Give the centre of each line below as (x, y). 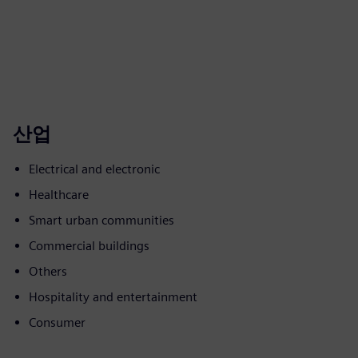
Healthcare (59, 195)
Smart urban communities (101, 220)
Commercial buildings (89, 246)
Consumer (57, 322)
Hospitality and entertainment (113, 297)
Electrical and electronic (94, 169)
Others (48, 271)
